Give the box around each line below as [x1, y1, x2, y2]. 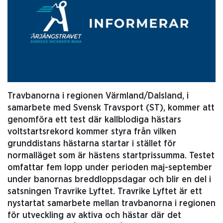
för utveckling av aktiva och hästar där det [7, 211, 181, 221]
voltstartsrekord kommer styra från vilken [7, 127, 176, 137]
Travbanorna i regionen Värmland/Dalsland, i [7, 92, 189, 101]
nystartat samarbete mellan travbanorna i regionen [7, 199, 216, 209]
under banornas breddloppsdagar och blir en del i [7, 175, 211, 185]
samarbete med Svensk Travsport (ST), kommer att [7, 104, 215, 113]
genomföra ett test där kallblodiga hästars [7, 115, 181, 125]
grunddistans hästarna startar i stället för [7, 139, 176, 149]
